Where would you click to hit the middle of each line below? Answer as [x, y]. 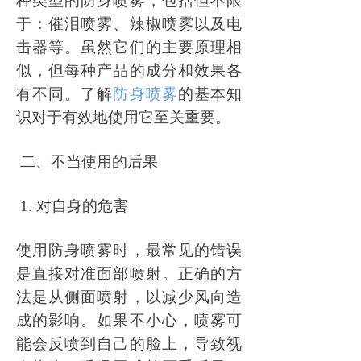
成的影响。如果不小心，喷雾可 [129, 320]
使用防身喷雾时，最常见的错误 [129, 250]
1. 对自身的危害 [74, 206]
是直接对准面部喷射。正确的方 [129, 274]
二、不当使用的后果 [89, 162]
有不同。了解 [65, 94]
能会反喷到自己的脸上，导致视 [129, 344]
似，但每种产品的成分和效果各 [129, 71]
